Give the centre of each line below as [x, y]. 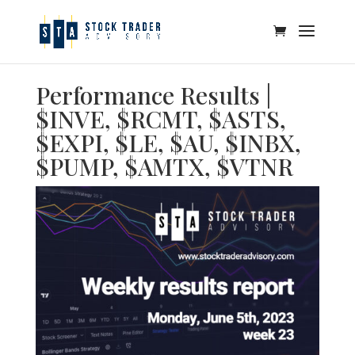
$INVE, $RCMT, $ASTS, [160, 118]
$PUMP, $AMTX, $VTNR [164, 166]
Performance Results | [153, 95]
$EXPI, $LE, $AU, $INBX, [168, 142]
